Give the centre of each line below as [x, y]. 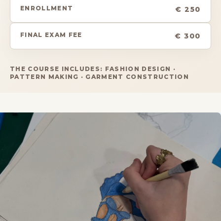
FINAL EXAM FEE [51, 35]
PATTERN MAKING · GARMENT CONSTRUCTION [99, 76]
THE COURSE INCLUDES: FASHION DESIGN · [93, 69]
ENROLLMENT [47, 8]
